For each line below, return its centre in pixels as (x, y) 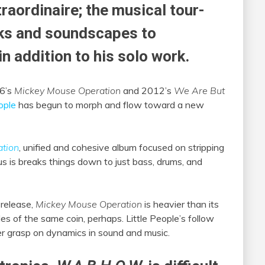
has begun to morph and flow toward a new (110, 105)
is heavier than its (180, 204)
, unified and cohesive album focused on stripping (122, 148)
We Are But (199, 91)
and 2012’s (147, 91)
